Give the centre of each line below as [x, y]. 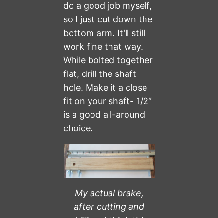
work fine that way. [103, 47]
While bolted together [108, 60]
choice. [78, 128]
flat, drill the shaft [100, 74]
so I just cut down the [108, 19]
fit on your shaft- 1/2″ [108, 101]
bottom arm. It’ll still [104, 33]
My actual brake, [109, 193]
